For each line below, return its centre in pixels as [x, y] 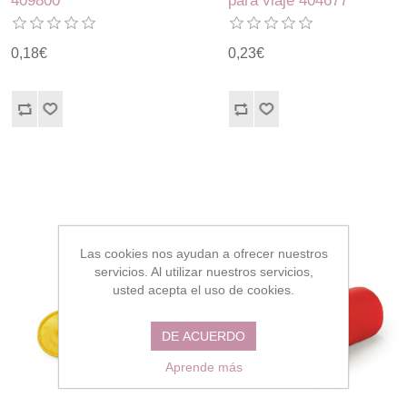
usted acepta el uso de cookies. [203, 289]
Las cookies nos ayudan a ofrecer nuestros [203, 253]
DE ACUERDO [203, 336]
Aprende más [203, 367]
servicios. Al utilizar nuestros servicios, [203, 271]
